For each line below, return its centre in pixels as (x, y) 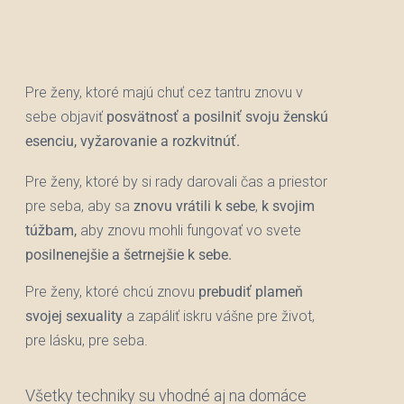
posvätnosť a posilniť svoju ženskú (218, 116)
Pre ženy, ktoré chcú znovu (112, 292)
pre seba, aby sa (80, 207)
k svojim (289, 207)
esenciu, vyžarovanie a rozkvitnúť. (133, 141)
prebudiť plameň (251, 292)
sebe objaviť (66, 116)
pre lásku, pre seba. (87, 341)
